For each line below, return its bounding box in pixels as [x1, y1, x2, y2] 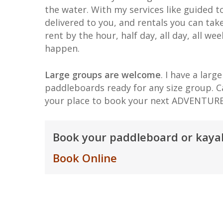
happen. [45, 42, 80, 54]
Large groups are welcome [45, 68, 161, 81]
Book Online [53, 150, 117, 165]
